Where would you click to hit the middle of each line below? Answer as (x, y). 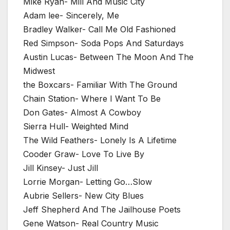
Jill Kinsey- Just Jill (61, 168)
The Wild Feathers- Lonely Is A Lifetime (100, 140)
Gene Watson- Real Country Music (91, 224)
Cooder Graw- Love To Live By (84, 154)
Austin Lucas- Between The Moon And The (108, 57)
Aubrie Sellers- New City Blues (83, 196)
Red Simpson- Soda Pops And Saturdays (103, 43)
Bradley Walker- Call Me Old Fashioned (99, 30)
